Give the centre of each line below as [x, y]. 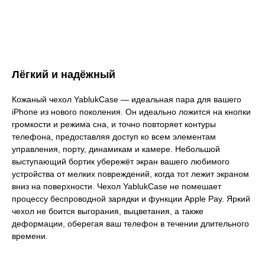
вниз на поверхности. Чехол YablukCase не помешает [117, 186]
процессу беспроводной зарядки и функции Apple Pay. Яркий [131, 198]
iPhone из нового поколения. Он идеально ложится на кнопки [131, 112]
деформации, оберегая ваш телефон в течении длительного [130, 223]
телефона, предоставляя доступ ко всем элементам [114, 136]
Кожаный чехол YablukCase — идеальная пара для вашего [127, 99]
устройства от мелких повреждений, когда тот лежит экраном [130, 174]
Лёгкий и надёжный [64, 74]
